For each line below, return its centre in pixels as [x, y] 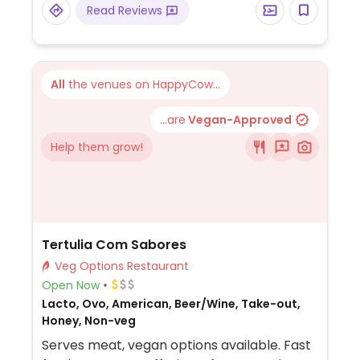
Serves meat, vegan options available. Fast [176, 345]
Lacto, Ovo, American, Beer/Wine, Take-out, [171, 304]
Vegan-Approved [239, 120]
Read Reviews [126, 10]
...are [173, 120]
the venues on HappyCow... [143, 84]
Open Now [70, 285]
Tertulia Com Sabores [114, 245]
